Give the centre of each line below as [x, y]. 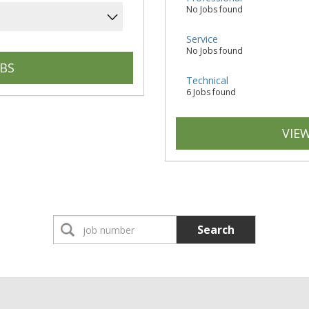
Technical [207, 80]
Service [202, 39]
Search [216, 230]
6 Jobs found [211, 92]
